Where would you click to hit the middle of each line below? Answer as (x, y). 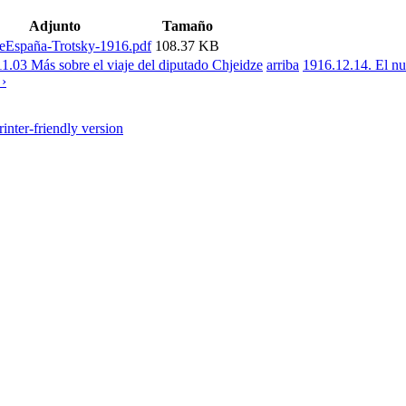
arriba (283, 64)
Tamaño (187, 25)
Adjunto (54, 25)
